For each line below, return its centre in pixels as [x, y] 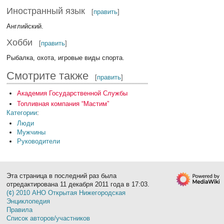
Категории [22, 112]
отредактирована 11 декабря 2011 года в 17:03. [78, 184]
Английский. [25, 26]
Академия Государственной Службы [72, 93]
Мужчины [31, 132]
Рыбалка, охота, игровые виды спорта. [66, 57]
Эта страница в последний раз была [62, 175]
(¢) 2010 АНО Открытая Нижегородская [66, 192]
